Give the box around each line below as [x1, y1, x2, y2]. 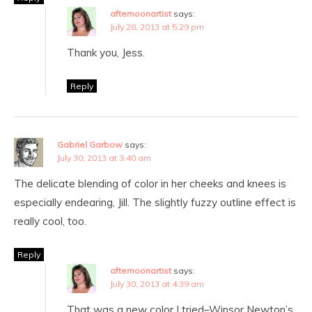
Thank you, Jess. [67, 45, 145, 59]
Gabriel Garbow [57, 139, 123, 150]
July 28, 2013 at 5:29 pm [110, 21, 204, 32]
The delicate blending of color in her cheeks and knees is [14, 176, 286, 190]
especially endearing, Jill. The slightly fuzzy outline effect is [14, 195, 296, 209]
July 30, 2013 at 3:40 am [57, 152, 151, 163]
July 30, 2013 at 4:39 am [110, 278, 204, 289]
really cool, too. [14, 214, 86, 228]
